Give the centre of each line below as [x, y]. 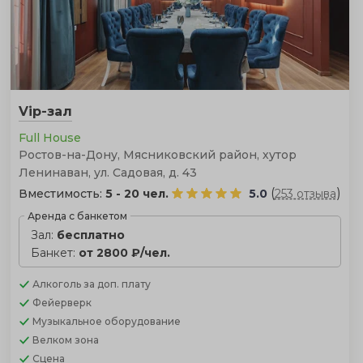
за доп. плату [117, 284]
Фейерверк [62, 302]
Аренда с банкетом [77, 216]
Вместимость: [62, 193]
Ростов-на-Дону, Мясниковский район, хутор [157, 154]
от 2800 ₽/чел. [124, 252]
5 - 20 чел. [137, 193]
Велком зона [65, 340]
